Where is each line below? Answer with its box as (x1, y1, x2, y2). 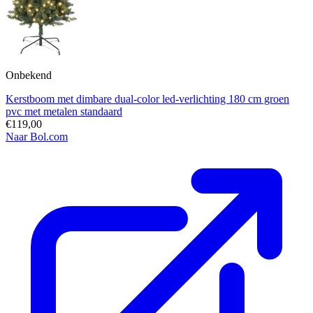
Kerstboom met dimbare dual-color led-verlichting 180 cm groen (6, 92, 289, 105)
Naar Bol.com (6, 130, 68, 143)
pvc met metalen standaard (6, 105, 122, 117)
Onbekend (6, 68, 52, 81)
